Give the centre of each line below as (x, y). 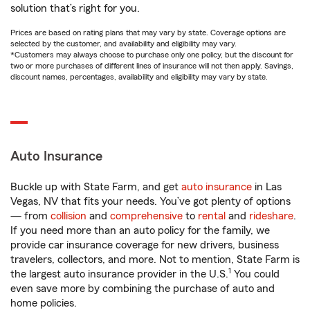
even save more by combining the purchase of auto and (143, 289)
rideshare (271, 216)
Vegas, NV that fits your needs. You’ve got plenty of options (151, 201)
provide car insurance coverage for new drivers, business (145, 245)
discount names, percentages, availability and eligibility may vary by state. (139, 77)
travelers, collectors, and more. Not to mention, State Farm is (155, 259)
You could (255, 274)
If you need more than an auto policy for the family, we (140, 230)
